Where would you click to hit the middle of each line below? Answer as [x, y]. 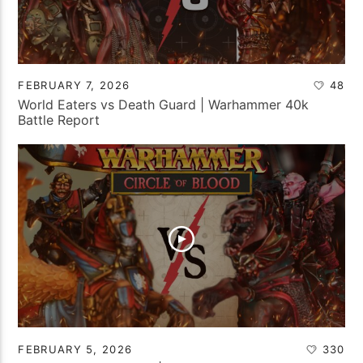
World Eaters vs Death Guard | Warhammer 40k [164, 105]
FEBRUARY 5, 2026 [75, 349]
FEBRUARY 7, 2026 [74, 85]
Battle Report [59, 120]
